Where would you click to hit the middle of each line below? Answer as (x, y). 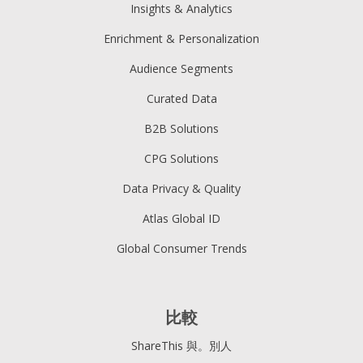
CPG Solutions (181, 158)
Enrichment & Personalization (181, 38)
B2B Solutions (181, 128)
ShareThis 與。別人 (181, 345)
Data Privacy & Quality (181, 188)
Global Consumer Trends (181, 248)
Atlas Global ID (181, 218)
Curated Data (181, 98)
